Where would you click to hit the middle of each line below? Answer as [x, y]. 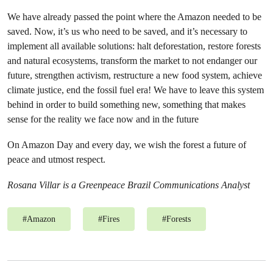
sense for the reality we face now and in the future [103, 119]
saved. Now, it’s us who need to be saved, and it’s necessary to [127, 31]
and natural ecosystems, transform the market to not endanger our [132, 61]
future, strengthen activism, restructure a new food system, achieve [135, 75]
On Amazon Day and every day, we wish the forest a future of [127, 145]
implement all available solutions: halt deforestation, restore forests [134, 46]
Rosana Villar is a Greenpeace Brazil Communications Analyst [129, 185]
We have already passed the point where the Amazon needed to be [134, 17]
